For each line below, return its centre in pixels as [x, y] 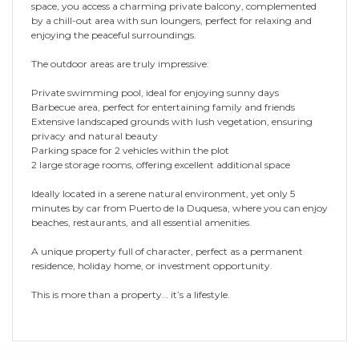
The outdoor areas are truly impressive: [120, 63]
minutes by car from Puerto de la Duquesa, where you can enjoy [179, 208]
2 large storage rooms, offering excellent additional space [161, 164]
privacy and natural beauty [95, 135]
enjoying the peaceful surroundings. [114, 34]
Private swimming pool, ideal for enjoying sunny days [155, 92]
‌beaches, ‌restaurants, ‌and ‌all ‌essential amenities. [141, 222]
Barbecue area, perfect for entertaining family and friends [163, 107]
